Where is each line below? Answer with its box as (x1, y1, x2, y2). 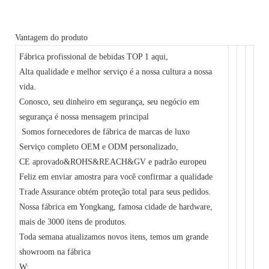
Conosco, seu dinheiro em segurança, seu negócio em (19, 97, 200, 106)
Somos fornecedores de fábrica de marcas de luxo (19, 127, 193, 136)
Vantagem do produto (15, 32, 88, 42)
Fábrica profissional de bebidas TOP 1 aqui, (19, 52, 169, 61)
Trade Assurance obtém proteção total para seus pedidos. (19, 187, 211, 196)
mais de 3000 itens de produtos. (19, 217, 127, 226)
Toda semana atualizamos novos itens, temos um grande (19, 232, 209, 241)
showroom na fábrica (19, 247, 94, 256)
